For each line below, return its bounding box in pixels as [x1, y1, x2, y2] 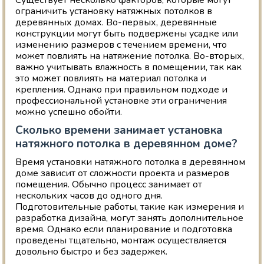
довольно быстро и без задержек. [15, 245, 168, 259]
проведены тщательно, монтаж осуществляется [15, 234, 227, 247]
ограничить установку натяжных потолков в [15, 5, 213, 18]
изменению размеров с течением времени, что [15, 38, 227, 52]
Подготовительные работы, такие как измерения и [15, 200, 245, 214]
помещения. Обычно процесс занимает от [15, 178, 203, 192]
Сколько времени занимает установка [15, 123, 223, 138]
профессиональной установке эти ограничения [15, 94, 227, 108]
